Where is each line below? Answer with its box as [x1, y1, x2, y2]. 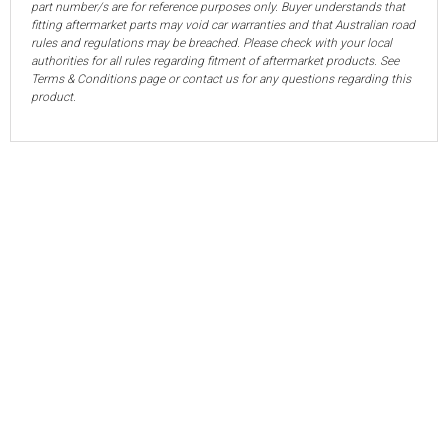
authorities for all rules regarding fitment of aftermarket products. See [31, 54, 399, 69]
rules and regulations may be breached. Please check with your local [31, 36, 392, 51]
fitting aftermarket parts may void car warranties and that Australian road [31, 18, 415, 33]
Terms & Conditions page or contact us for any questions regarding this [31, 72, 411, 87]
